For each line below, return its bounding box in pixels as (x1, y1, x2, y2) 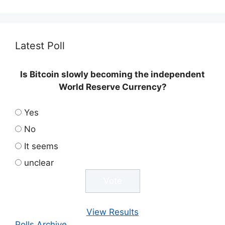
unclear (24, 158, 54, 168)
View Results (86, 206, 139, 217)
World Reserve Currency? (58, 82, 167, 92)
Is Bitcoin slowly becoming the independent (20, 69, 205, 80)
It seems (24, 141, 58, 151)
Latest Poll (15, 40, 65, 52)
